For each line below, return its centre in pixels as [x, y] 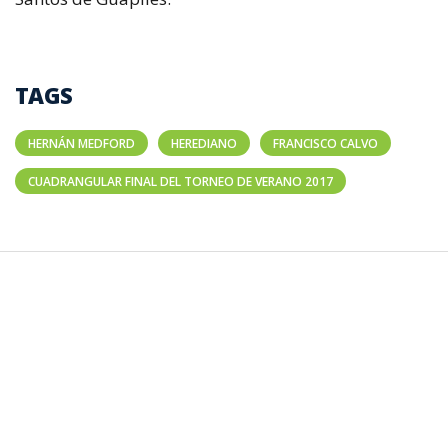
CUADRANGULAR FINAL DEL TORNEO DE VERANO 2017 [180, 181]
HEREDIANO [204, 143]
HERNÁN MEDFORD [81, 143]
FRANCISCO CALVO [325, 143]
